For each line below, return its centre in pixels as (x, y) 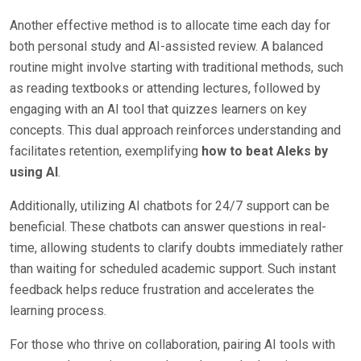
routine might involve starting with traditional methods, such (176, 67)
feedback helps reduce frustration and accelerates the (162, 290)
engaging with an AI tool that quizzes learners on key (158, 109)
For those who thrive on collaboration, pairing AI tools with (172, 344)
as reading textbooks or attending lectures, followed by (165, 88)
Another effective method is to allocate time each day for (170, 25)
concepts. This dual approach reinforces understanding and (175, 130)
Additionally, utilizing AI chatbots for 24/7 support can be (170, 206)
